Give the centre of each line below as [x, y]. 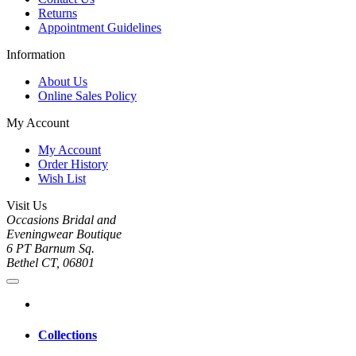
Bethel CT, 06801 [50, 263]
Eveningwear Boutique [64, 234]
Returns [58, 14]
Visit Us [27, 206]
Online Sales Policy [87, 96]
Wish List [62, 179]
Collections [68, 335]
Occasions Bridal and [61, 220]
